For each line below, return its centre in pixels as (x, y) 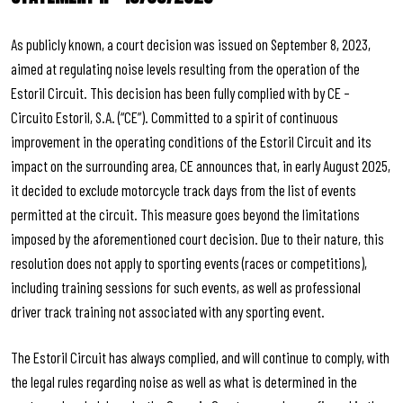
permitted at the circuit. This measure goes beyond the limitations (185, 214)
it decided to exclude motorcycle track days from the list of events (184, 189)
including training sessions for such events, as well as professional (186, 287)
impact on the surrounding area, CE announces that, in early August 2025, (201, 165)
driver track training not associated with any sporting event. (168, 311)
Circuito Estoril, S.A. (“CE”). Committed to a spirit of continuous (175, 116)
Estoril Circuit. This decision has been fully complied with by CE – (180, 92)
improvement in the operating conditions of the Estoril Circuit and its (191, 141)
